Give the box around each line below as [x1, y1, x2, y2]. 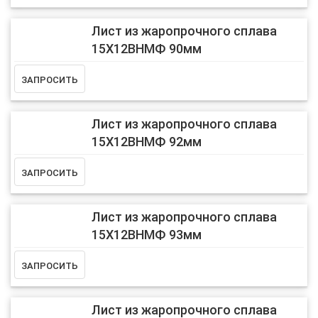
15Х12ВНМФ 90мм [91, 40, 202, 56]
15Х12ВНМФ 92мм [91, 133, 202, 149]
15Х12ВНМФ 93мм [91, 226, 202, 242]
